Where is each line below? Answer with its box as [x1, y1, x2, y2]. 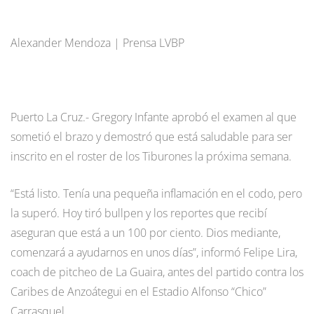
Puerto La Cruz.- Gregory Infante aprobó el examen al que [11, 109, 296, 125]
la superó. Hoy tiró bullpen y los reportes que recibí [11, 205, 267, 221]
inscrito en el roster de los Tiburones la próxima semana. [11, 148, 292, 164]
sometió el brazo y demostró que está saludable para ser [11, 128, 292, 144]
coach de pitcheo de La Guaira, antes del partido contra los [11, 264, 303, 280]
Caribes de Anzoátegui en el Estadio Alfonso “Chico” [11, 283, 266, 299]
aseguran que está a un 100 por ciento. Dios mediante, [11, 224, 280, 240]
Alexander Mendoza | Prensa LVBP [11, 34, 184, 50]
